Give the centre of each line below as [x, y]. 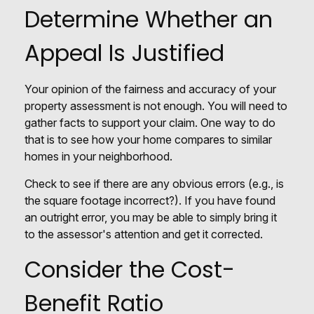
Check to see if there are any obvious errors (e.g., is [154, 183]
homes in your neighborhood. [98, 156]
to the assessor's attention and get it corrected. [144, 234]
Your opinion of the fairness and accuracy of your [150, 89]
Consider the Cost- [130, 269]
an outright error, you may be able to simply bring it [151, 217]
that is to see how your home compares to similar [148, 139]
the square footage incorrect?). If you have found [150, 200]
